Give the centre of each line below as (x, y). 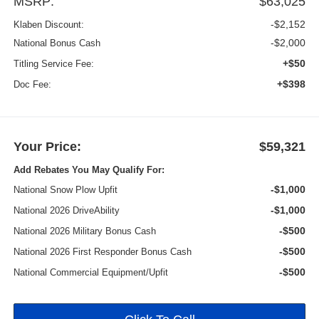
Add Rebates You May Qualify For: (89, 169)
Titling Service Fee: (53, 63)
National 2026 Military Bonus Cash (84, 231)
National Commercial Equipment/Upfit (90, 272)
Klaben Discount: (48, 24)
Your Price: (47, 146)
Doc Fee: (32, 84)
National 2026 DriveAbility (66, 210)
